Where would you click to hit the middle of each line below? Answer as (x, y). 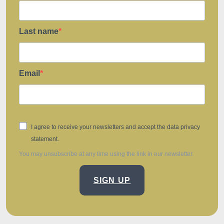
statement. (45, 139)
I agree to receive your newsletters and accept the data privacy (115, 127)
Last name (39, 31)
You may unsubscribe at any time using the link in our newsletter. (106, 154)
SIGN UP (112, 180)
